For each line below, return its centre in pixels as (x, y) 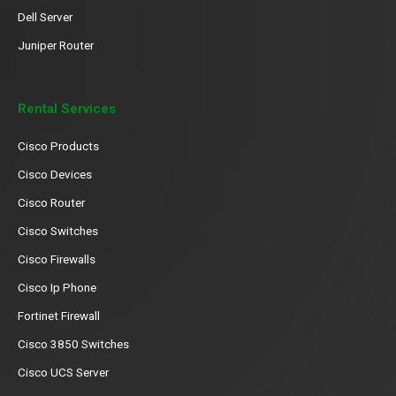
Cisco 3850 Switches (73, 344)
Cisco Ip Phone (57, 287)
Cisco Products (58, 146)
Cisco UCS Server (63, 372)
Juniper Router (56, 45)
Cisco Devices (55, 174)
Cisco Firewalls (57, 259)
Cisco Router (51, 202)
